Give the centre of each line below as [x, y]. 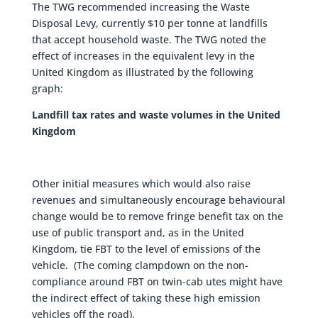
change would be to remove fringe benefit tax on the [157, 216]
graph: [47, 88]
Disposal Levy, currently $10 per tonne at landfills [149, 23]
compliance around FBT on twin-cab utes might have [157, 281]
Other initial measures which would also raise [141, 183]
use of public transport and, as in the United [138, 232]
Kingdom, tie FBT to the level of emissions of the [146, 248]
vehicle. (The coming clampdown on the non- [140, 265]
